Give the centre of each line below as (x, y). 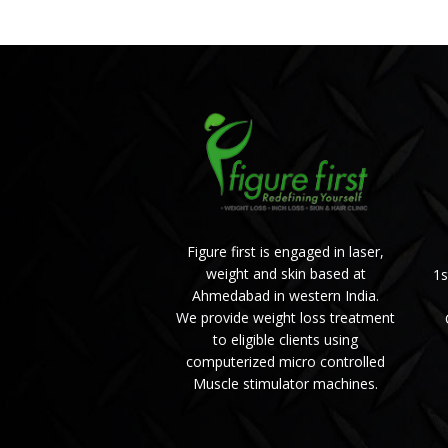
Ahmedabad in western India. (286, 295)
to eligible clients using (286, 339)
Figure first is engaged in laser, (286, 251)
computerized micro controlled (286, 361)
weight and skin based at (285, 273)
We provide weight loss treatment (286, 317)
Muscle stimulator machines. (286, 383)
